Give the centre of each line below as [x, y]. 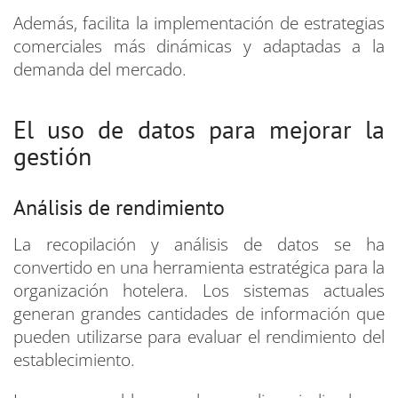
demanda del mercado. [100, 70]
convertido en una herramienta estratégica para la [199, 268]
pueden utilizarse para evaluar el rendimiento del [199, 337]
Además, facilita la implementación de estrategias [199, 24]
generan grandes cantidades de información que [199, 314]
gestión [52, 156]
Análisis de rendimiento [119, 208]
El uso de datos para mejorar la [199, 130]
